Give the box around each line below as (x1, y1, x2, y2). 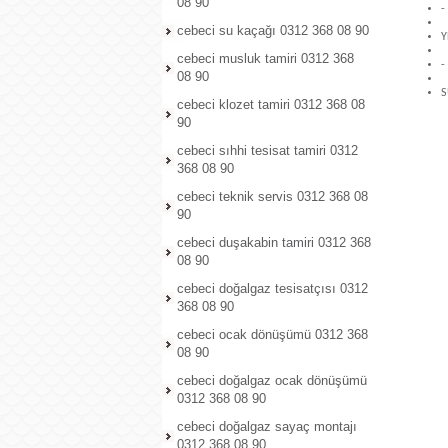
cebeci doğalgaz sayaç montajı (177, 419, 357, 434)
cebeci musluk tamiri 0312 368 (177, 51, 354, 66)
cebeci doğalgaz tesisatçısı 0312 (177, 281, 368, 296)
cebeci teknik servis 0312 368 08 (177, 189, 368, 204)
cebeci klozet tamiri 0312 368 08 (177, 97, 365, 112)
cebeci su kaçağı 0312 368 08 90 (177, 23, 369, 38)
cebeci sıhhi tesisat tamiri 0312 (177, 143, 358, 158)
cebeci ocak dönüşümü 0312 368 (177, 327, 368, 342)
